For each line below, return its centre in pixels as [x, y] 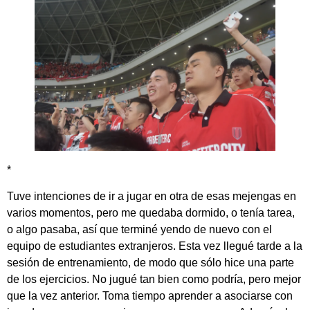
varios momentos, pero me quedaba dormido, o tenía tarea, [151, 213]
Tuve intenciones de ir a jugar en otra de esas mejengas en [152, 197]
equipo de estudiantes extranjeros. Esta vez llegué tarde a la [155, 246]
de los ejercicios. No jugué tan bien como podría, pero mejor [154, 280]
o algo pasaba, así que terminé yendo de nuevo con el [139, 230]
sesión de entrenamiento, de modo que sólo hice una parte [151, 263]
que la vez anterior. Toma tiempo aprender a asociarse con [150, 296]
